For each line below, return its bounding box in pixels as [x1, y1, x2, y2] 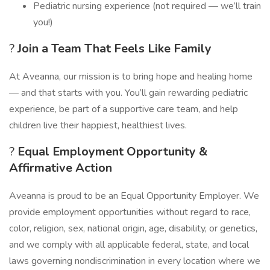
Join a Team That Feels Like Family [17, 40, 212, 57]
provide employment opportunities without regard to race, [9, 206, 251, 219]
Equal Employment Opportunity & [17, 143, 207, 160]
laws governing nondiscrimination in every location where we [9, 254, 260, 268]
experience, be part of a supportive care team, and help [9, 102, 238, 116]
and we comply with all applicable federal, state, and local [9, 238, 249, 251]
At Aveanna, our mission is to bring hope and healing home [9, 70, 253, 83]
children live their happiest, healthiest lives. [9, 119, 187, 132]
